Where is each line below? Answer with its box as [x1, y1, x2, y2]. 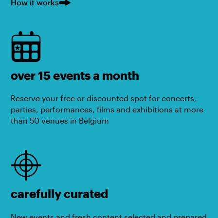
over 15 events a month [11, 68, 140, 82]
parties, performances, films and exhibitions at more [11, 105, 204, 114]
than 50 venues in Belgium [11, 116, 109, 126]
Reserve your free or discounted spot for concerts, [11, 94, 197, 103]
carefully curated [11, 187, 109, 201]
